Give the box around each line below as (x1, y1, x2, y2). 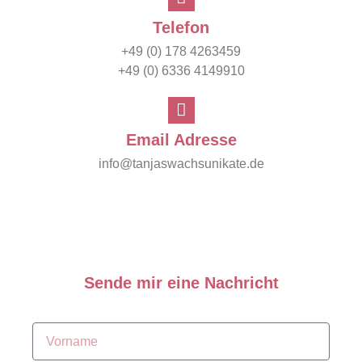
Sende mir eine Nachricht (83, 273, 279, 292)
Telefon (153, 18, 209, 36)
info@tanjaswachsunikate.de (98, 156, 264, 170)
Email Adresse (125, 130, 237, 149)
